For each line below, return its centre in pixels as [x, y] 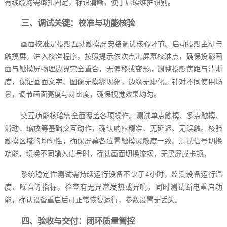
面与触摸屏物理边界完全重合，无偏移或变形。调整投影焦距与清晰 [113, 69]
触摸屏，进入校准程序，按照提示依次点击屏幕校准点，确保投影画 [113, 56]
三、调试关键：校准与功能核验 [78, 23]
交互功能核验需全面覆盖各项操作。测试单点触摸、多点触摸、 [122, 115]
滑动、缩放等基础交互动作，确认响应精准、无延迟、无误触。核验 [113, 128]
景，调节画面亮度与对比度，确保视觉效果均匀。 [82, 94]
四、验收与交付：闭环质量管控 [78, 221]
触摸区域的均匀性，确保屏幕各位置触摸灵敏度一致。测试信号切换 [113, 141]
